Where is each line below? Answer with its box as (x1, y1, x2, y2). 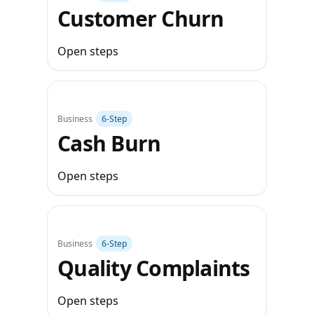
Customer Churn (57, 4, 224, 33)
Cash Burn (57, 129, 161, 158)
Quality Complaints (57, 254, 250, 282)
